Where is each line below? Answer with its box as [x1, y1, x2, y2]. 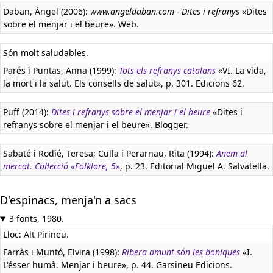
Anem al [216, 147, 247, 159]
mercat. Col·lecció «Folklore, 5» [3, 160, 120, 172]
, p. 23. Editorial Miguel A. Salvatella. [120, 160, 269, 172]
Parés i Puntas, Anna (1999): [3, 65, 119, 76]
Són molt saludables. [3, 47, 88, 58]
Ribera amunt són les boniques [122, 246, 240, 258]
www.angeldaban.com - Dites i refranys [90, 5, 239, 17]
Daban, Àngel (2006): [3, 5, 90, 17]
